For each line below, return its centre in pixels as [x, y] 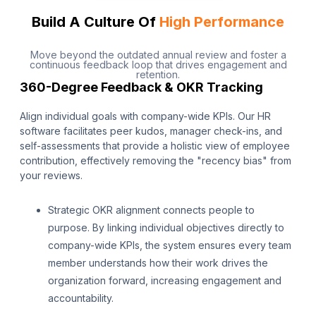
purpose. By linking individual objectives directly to [166, 228]
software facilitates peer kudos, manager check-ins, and [151, 131]
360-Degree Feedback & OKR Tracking [141, 87]
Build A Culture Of [96, 22]
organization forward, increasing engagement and [165, 281]
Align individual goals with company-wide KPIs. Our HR [145, 116]
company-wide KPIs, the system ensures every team [170, 245]
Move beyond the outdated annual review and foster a [158, 55]
